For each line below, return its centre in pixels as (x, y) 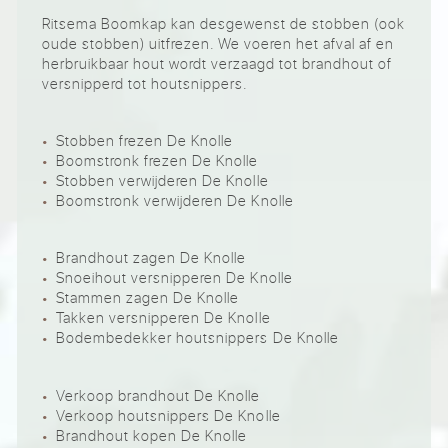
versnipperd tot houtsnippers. (145, 83)
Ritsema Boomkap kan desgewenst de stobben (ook (223, 23)
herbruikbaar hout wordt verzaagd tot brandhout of (217, 63)
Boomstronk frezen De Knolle (157, 160)
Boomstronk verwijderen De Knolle (175, 200)
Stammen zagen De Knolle (148, 298)
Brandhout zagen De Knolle (151, 258)
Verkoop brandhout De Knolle (158, 395)
